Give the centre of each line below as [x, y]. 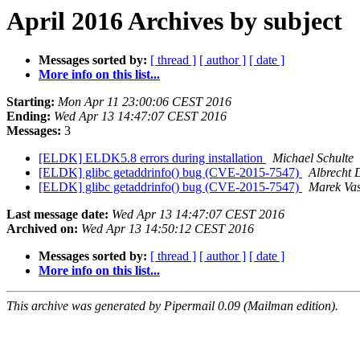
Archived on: [42, 229]
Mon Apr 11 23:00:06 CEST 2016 [145, 102]
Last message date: [57, 215]
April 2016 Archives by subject [174, 21]
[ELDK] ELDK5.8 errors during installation [152, 158]
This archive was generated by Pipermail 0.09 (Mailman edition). [172, 306]
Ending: [29, 117]
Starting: [31, 102]
